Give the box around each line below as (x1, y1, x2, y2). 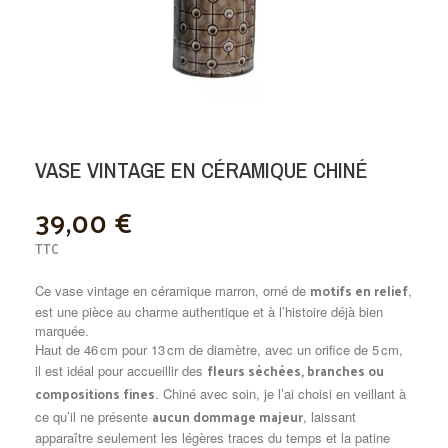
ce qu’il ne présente (35, 407, 153, 427)
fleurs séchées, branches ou (207, 359, 385, 383)
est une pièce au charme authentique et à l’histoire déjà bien (35, 302, 384, 322)
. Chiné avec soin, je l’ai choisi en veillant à (155, 384, 407, 404)
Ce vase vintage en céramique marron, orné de (35, 281, 311, 301)
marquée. (35, 321, 90, 341)
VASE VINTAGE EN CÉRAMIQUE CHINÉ (35, 155, 369, 186)
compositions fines (35, 382, 156, 406)
